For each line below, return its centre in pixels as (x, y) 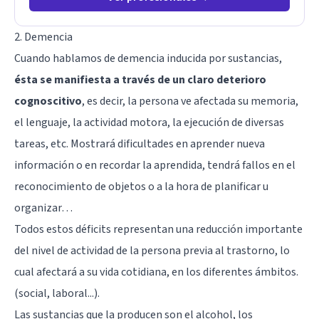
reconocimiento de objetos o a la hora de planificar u (141, 186)
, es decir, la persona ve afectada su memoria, (190, 101)
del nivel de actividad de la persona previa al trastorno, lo (152, 250)
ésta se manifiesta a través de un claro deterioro (140, 79)
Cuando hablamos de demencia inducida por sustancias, (148, 58)
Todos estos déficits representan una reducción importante (158, 229)
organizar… (43, 208)
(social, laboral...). (57, 293)
